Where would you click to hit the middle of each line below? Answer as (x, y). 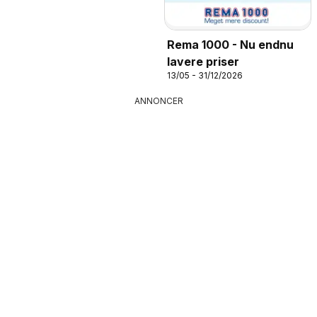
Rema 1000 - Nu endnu (230, 45)
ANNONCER (158, 101)
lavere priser (203, 62)
